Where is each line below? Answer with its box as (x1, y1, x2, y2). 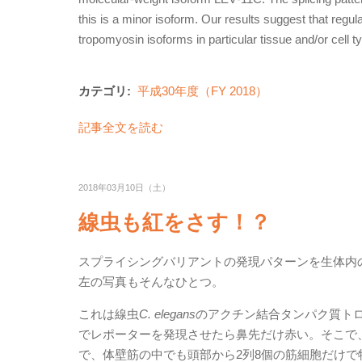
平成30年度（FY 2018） (137, 84, 267, 98)
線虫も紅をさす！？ (78, 211, 271, 234)
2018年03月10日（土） (78, 183, 170, 192)
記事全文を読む (78, 120, 163, 134)
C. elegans (139, 307, 196, 321)
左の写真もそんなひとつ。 (78, 275, 224, 288)
